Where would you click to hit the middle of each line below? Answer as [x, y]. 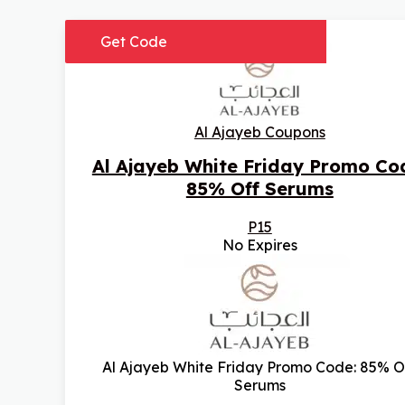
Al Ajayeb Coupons [259, 132]
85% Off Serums [259, 189]
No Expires [259, 245]
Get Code [134, 42]
